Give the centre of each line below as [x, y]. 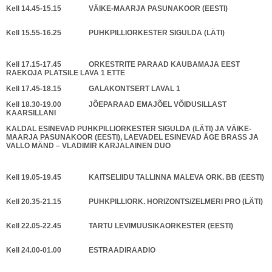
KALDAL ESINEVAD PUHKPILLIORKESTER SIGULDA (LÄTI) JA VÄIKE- [129, 129]
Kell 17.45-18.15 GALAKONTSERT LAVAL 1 [94, 89]
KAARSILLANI [31, 113]
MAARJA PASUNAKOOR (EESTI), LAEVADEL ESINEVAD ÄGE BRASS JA [132, 137]
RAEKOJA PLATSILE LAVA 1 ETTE [66, 73]
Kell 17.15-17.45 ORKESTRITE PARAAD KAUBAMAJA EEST [123, 64]
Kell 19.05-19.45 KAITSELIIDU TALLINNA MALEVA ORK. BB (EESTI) [135, 177]
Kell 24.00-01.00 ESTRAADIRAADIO [81, 250]
